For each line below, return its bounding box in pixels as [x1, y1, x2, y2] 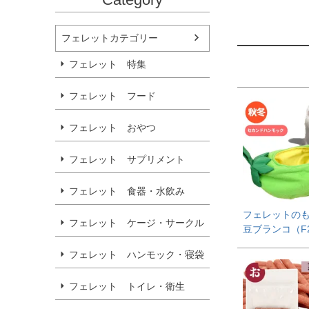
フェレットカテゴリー [61, 32, 158, 43]
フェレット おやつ [69, 121, 156, 133]
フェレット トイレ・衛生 [69, 280, 185, 292]
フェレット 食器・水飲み [69, 185, 185, 197]
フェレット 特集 [69, 58, 146, 70]
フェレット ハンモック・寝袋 [69, 248, 204, 260]
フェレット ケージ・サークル [69, 217, 204, 228]
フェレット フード [69, 90, 156, 101]
